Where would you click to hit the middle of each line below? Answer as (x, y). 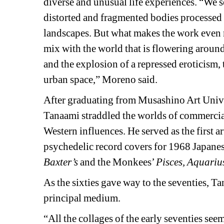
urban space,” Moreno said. (101, 80)
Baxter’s (61, 162)
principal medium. (82, 198)
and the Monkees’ (117, 162)
